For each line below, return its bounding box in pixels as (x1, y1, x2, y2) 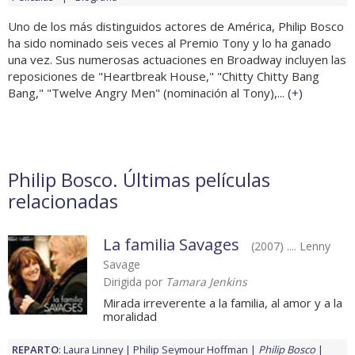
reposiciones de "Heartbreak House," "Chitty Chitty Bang (8, 68, 319, 85)
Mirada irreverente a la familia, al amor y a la (103, 295, 342, 311)
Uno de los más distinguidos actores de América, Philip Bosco (8, 18, 344, 35)
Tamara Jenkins (166, 274, 247, 290)
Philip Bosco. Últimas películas (8, 166, 270, 193)
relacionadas (8, 188, 118, 215)
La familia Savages (103, 234, 239, 256)
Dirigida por (103, 274, 166, 290)
